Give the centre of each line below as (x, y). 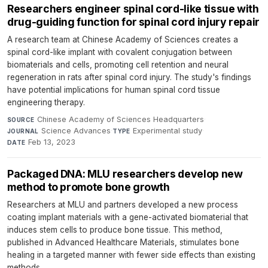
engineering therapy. (46, 102)
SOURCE (21, 119)
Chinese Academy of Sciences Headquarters (120, 119)
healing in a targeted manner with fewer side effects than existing (131, 255)
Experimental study (168, 130)
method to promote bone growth (89, 187)
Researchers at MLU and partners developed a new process (123, 204)
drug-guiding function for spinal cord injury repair (134, 22)
